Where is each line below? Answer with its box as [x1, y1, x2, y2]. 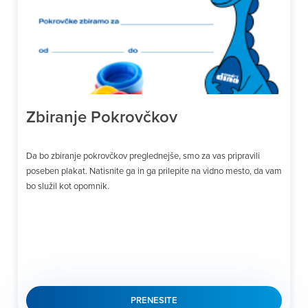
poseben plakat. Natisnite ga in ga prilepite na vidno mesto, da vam [26, 164, 282, 177]
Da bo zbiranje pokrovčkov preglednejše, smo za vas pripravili [26, 148, 260, 162]
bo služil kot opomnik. [26, 179, 109, 192]
